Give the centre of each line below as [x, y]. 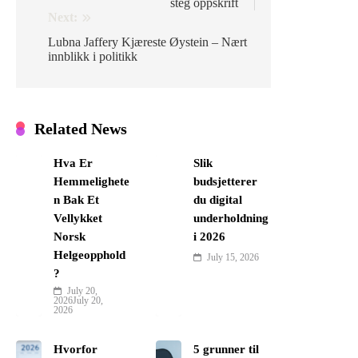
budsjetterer [225, 182]
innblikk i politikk [93, 57]
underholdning [231, 219]
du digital [217, 200]
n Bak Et [77, 200]
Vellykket [78, 219]
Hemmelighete [92, 182]
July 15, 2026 [233, 258]
